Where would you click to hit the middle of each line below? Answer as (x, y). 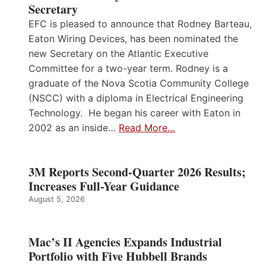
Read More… (147, 128)
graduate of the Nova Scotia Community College (139, 83)
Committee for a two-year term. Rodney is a (128, 69)
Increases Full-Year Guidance (104, 186)
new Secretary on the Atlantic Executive (118, 54)
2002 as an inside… (74, 128)
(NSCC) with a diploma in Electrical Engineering (136, 98)
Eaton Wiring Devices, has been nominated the (133, 39)
